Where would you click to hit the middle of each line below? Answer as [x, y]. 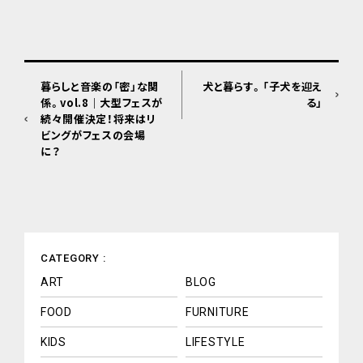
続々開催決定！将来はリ [98, 119]
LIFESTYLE [216, 342]
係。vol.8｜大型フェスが [102, 103]
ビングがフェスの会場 [93, 135]
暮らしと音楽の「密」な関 [100, 87]
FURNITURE [218, 312]
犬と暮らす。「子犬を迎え [263, 87]
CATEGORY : [74, 258]
